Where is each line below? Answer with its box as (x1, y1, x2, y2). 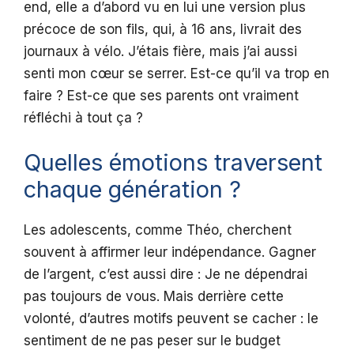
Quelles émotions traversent (24, 148, 322, 176)
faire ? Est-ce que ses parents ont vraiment (24, 88, 299, 104)
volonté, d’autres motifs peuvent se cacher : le (24, 310, 318, 326)
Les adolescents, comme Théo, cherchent (24, 221, 292, 238)
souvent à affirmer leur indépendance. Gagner (24, 243, 316, 260)
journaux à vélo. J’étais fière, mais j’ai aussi (24, 43, 297, 60)
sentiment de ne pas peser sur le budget (24, 332, 281, 348)
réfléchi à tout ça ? (24, 110, 143, 126)
